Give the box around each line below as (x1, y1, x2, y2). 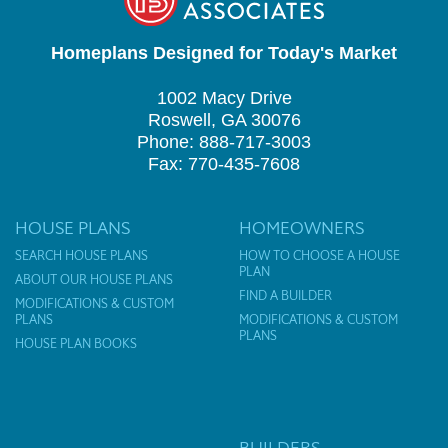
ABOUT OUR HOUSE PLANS (15, 271, 173, 289)
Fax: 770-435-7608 (148, 154, 300, 175)
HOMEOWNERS (239, 216, 364, 240)
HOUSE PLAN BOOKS (15, 335, 137, 353)
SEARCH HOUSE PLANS (15, 247, 148, 265)
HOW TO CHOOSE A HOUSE (239, 247, 400, 265)
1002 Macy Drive (156, 88, 292, 109)
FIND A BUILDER (239, 287, 332, 305)
